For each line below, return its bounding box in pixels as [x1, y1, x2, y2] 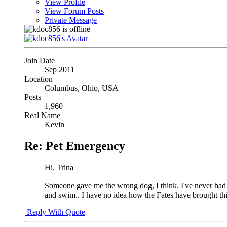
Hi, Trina [45, 163, 73, 172]
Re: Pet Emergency [24, 139, 125, 153]
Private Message [45, 16, 97, 25]
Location [24, 74, 53, 84]
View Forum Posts [45, 7, 104, 16]
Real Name [24, 111, 60, 120]
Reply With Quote [25, 208, 85, 217]
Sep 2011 [45, 65, 74, 74]
